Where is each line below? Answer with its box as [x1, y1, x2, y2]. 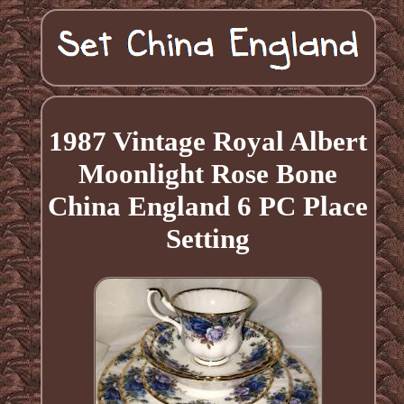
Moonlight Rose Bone [78, 157, 338, 189]
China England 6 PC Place [48, 189, 369, 222]
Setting [166, 222, 251, 254]
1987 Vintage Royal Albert [49, 124, 368, 157]
